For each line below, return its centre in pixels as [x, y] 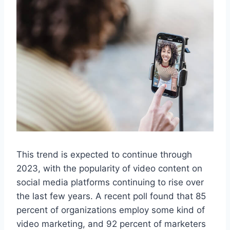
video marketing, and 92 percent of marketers [111, 224]
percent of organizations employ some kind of [111, 210]
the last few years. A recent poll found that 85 [111, 196]
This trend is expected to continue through [104, 154]
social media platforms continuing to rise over [110, 182]
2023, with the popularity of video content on [109, 168]
